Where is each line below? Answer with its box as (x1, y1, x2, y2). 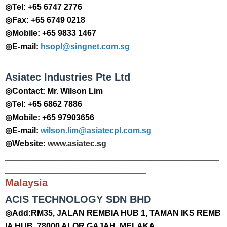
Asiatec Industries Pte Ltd (5, 71, 130, 83)
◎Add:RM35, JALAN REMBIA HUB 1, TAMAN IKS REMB (5, 209, 221, 217)
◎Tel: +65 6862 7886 (5, 100, 82, 108)
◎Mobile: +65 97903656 (5, 113, 94, 122)
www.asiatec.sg (48, 139, 106, 148)
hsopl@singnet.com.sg (41, 42, 130, 51)
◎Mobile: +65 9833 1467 (5, 29, 96, 37)
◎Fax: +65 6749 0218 (5, 16, 85, 24)
